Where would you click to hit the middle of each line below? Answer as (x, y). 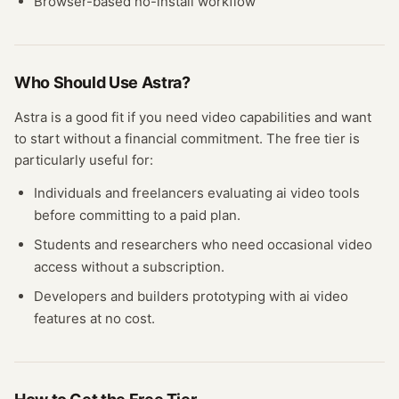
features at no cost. (94, 318)
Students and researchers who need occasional (186, 244)
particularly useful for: (84, 160)
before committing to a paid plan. (137, 215)
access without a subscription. (129, 267)
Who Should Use (78, 82)
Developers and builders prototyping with (167, 296)
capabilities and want (304, 117)
